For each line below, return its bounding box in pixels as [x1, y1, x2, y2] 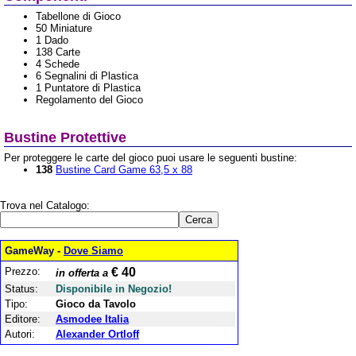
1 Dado [36, 34, 68, 46]
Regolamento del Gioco [36, 94, 143, 106]
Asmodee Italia [56, 313, 129, 325]
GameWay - [5, 245, 64, 257]
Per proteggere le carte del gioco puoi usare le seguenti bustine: [4, 152, 297, 164]
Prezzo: [5, 265, 41, 277]
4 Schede [36, 58, 79, 70]
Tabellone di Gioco [36, 10, 121, 22]
